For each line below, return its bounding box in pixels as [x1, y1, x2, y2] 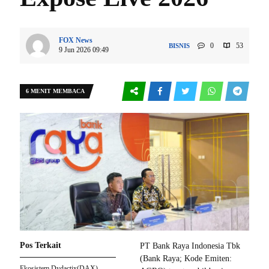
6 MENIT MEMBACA [26, 88, 85, 94]
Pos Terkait [20, 241, 61, 250]
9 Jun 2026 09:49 [59, 46, 109, 54]
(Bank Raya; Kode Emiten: [140, 254, 232, 264]
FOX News [59, 36, 92, 44]
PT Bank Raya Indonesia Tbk [140, 241, 240, 251]
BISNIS [169, 42, 190, 49]
